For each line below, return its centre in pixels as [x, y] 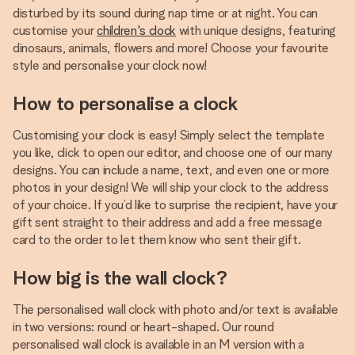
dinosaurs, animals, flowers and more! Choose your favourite [171, 48]
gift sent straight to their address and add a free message [168, 222]
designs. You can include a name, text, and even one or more [172, 170]
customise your [55, 31]
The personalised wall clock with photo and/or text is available [176, 309]
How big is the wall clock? [120, 278]
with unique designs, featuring [256, 31]
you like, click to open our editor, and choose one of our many [173, 153]
